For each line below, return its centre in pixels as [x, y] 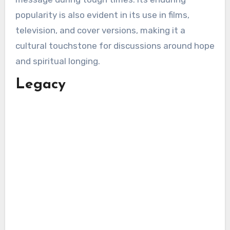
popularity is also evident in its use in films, [102, 15]
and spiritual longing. [57, 61]
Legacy [40, 84]
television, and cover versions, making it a [100, 30]
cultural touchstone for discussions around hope [115, 45]
